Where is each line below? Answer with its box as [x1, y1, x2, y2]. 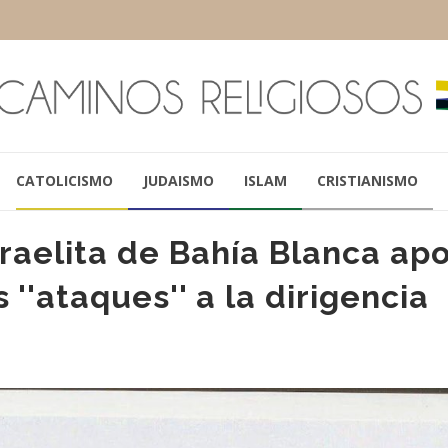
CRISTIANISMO [316, 170, 418, 190]
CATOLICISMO [15, 170, 113, 190]
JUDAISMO [142, 170, 214, 190]
